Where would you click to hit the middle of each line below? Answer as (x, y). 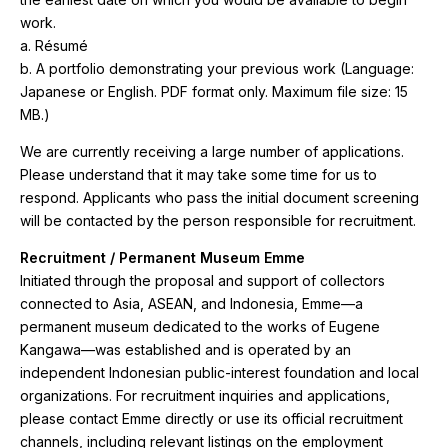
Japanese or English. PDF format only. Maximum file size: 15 (214, 91)
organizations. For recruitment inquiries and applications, (205, 395)
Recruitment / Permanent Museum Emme (162, 257)
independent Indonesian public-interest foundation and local (219, 372)
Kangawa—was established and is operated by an (185, 349)
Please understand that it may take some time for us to (198, 174)
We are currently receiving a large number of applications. (212, 151)
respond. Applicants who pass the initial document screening (219, 197)
